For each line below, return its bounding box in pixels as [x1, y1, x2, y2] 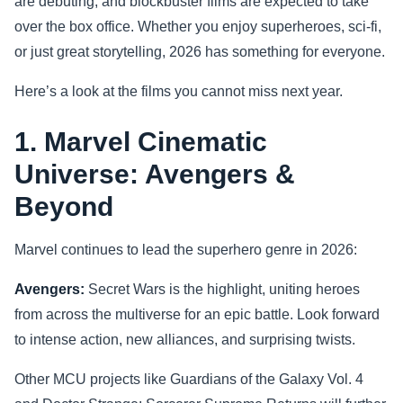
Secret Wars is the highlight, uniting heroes [85, 282, 360, 297]
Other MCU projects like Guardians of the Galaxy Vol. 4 [14, 372, 363, 387]
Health [44, 72, 86, 87]
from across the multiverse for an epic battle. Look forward [14, 307, 380, 322]
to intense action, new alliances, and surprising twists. [14, 332, 355, 347]
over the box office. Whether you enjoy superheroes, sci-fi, [14, 19, 381, 34]
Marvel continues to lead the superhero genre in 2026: [14, 242, 357, 257]
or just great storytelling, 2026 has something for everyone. [14, 44, 385, 59]
